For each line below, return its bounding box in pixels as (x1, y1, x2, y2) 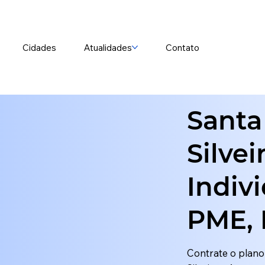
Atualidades (84, 41, 132, 53)
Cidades (22, 41, 57, 53)
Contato (166, 41, 200, 53)
